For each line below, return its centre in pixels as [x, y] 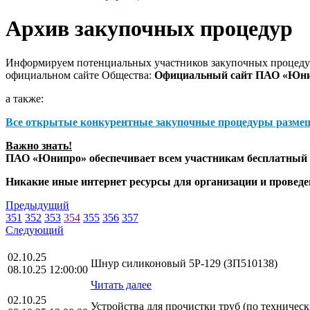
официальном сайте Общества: [80, 75]
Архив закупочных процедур [149, 29]
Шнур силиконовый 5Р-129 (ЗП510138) [184, 263]
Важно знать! [39, 145]
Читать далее [121, 284]
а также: [25, 98]
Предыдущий [37, 205]
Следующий [35, 230]
